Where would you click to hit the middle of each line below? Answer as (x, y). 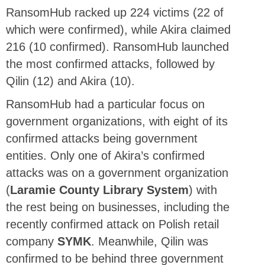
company (32, 241)
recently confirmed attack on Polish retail (112, 224)
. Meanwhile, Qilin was (150, 241)
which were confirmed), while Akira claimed (118, 29)
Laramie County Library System (99, 190)
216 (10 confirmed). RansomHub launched (117, 46)
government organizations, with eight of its (117, 121)
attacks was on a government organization (117, 172)
